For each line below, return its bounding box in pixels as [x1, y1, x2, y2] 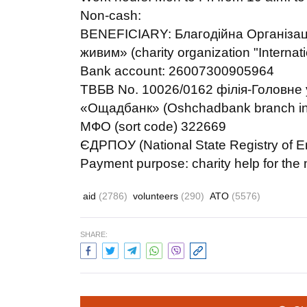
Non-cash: [80, 8, 141, 23]
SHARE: [80, 230, 108, 238]
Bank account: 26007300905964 [80, 64, 274, 78]
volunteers [133, 191, 181, 201]
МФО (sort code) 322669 [80, 119, 226, 134]
